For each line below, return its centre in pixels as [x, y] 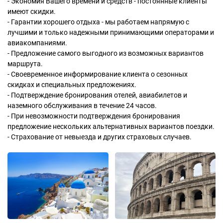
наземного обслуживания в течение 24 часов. [82, 106]
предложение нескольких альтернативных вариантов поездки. [111, 126]
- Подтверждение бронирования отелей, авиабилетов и [97, 95]
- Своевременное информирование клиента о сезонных [98, 74]
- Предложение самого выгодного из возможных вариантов [106, 53]
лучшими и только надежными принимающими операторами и [111, 32]
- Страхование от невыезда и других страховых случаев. [100, 137]
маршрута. [25, 64]
